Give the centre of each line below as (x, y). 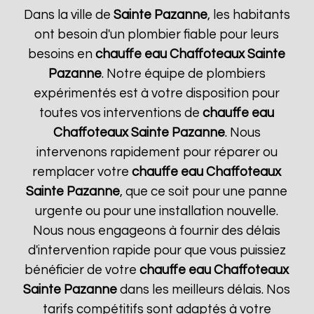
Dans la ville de (68, 15)
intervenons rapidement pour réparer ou (157, 152)
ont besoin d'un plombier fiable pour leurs (157, 35)
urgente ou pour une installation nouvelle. (157, 211)
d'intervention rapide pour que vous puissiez (157, 251)
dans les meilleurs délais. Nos (204, 290)
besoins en (62, 54)
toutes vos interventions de (121, 113)
